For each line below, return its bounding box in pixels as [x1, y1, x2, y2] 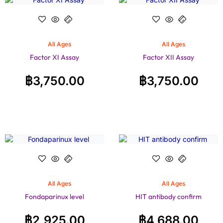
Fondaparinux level [25, 192, 84, 202]
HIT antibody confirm [135, 192, 202, 202]
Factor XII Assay [143, 53, 194, 62]
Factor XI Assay [30, 53, 79, 62]
